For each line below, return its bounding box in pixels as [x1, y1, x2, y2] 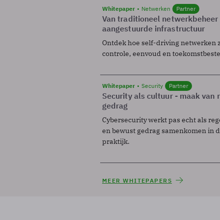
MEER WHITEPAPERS [102, 176, 172, 184]
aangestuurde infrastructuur [102, 23, 205, 33]
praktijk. [102, 137, 130, 146]
